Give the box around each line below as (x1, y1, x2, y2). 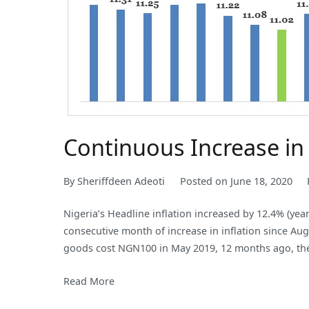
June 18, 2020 (230, 175, 292, 188)
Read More (63, 274, 114, 288)
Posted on (179, 175, 230, 188)
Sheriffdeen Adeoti (77, 175, 165, 188)
